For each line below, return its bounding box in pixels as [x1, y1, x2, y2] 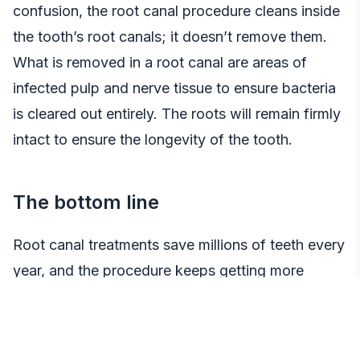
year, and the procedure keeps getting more [13, 261, 304, 279]
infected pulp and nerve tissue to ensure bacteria [13, 79, 336, 96]
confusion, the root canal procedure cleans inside [13, 2, 340, 19]
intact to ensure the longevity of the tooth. [13, 130, 292, 148]
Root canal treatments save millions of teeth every [13, 235, 345, 253]
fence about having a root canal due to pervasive [13, 313, 338, 330]
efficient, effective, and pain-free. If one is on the [13, 287, 337, 305]
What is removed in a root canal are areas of [13, 53, 307, 71]
